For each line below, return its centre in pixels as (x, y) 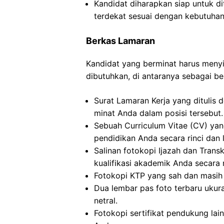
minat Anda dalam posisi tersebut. (158, 113)
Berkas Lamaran (120, 41)
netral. (106, 200)
